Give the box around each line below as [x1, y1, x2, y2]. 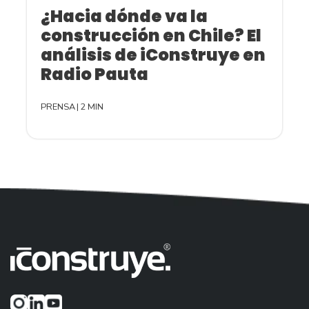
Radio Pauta [41, 63, 148, 86]
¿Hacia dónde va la [41, 5, 208, 28]
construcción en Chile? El [41, 24, 261, 48]
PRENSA [41, 101, 75, 114]
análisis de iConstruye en [41, 43, 266, 67]
